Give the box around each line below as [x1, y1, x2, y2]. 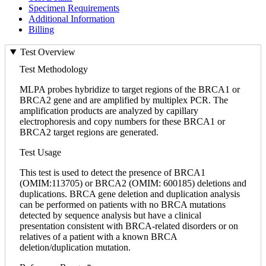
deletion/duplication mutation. [20, 242, 131, 253]
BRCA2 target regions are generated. [20, 127, 159, 138]
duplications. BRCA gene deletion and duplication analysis [20, 189, 240, 199]
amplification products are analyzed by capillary [20, 106, 198, 116]
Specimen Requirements [28, 2, 119, 13]
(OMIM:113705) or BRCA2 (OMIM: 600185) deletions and [20, 178, 246, 189]
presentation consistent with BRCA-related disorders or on [20, 221, 238, 232]
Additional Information [28, 13, 115, 24]
